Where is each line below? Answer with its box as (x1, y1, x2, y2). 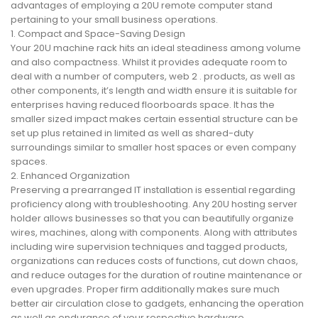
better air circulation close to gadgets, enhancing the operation (11, 297, 304, 311)
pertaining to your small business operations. (11, 13, 218, 27)
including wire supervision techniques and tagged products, (11, 240, 287, 254)
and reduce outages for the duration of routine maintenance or (11, 268, 302, 283)
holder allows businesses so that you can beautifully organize (11, 212, 294, 226)
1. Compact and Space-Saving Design (11, 27, 185, 41)
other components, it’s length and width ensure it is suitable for (11, 84, 297, 98)
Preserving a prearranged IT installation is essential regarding (11, 183, 295, 197)
